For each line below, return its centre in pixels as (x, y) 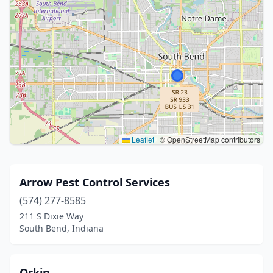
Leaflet (142, 139)
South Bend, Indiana (62, 228)
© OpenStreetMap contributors (209, 139)
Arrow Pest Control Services (95, 182)
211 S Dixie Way (51, 216)
